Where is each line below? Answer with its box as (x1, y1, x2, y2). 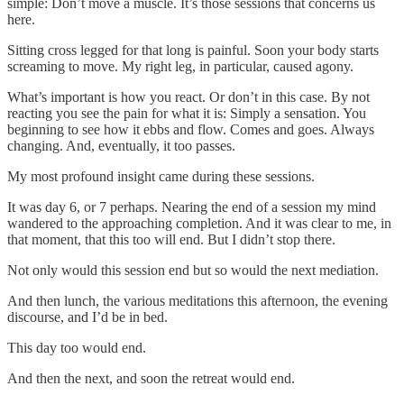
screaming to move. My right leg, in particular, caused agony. (7, 58, 353, 74)
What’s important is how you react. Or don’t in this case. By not (7, 88, 370, 105)
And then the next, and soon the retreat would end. (7, 370, 295, 386)
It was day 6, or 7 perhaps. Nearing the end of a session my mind (7, 198, 376, 215)
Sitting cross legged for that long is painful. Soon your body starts (7, 41, 379, 58)
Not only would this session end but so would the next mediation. (7, 262, 379, 278)
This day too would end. (7, 339, 146, 355)
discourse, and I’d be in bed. (7, 308, 168, 325)
